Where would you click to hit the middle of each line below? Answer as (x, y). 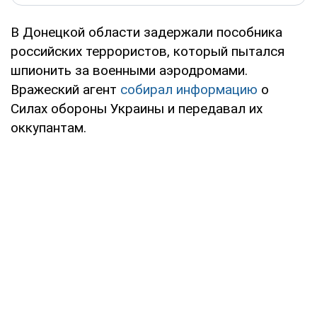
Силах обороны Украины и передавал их (137, 108)
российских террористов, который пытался (148, 51)
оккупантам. (48, 127)
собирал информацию (189, 89)
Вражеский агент (65, 89)
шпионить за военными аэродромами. (129, 70)
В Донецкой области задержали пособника (146, 32)
